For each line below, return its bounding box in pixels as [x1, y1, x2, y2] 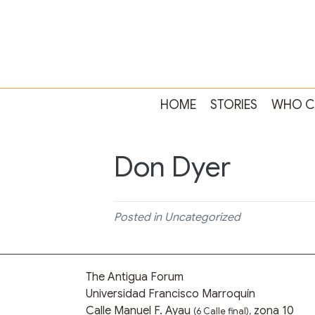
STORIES [210, 97, 257, 113]
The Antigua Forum [86, 270, 184, 285]
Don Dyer [114, 149, 231, 185]
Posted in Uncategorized [114, 210, 240, 225]
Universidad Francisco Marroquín [86, 287, 255, 302]
